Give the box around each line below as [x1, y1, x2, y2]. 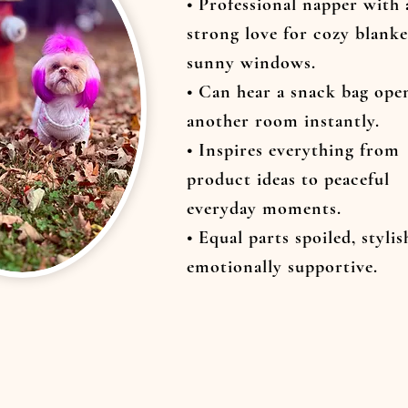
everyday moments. [187, 198, 342, 219]
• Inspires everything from [187, 139, 400, 161]
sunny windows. [187, 52, 316, 74]
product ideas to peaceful [187, 168, 390, 190]
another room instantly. [187, 110, 380, 132]
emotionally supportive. [187, 256, 378, 278]
